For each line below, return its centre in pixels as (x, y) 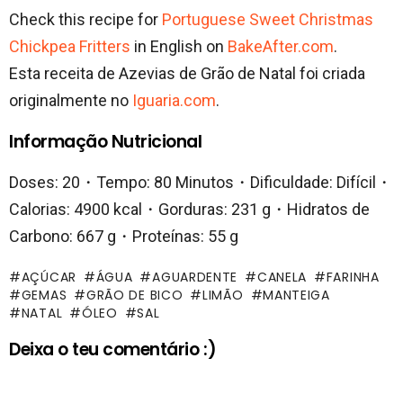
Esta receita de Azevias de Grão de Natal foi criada (187, 74)
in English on (179, 47)
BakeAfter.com (281, 47)
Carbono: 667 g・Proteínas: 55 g (124, 237)
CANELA (282, 278)
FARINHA (353, 278)
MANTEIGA (296, 296)
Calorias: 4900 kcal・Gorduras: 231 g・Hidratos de (189, 210)
